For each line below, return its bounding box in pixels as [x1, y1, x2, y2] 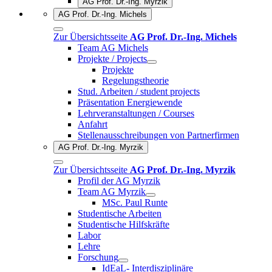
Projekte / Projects [78, 53, 147, 64]
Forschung [78, 251, 118, 262]
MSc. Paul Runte [102, 197, 168, 208]
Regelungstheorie [102, 75, 169, 86]
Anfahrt [78, 118, 107, 129]
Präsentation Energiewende [78, 97, 182, 107]
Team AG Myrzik [78, 186, 146, 197]
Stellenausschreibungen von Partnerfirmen [78, 129, 239, 140]
